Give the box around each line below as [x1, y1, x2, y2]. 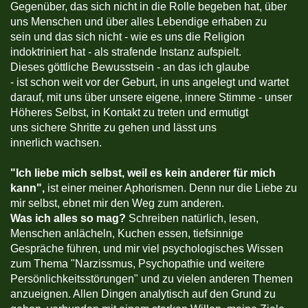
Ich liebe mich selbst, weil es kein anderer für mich [16, 167, 276, 179]
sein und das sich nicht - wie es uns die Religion [10, 31, 245, 43]
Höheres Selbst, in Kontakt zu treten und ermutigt [10, 107, 248, 119]
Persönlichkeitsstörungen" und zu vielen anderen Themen [10, 273, 293, 285]
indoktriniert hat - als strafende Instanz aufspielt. [10, 46, 241, 58]
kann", [10, 182, 45, 195]
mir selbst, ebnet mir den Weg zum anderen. [10, 197, 224, 210]
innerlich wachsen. [10, 137, 104, 149]
